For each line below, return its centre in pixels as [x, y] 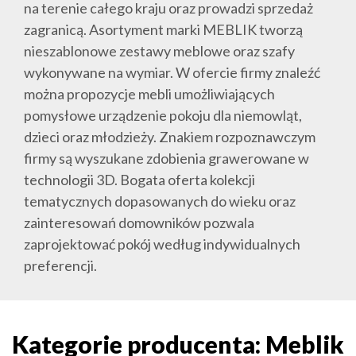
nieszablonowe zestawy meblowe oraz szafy [159, 51]
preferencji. [60, 266]
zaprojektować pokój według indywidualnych [162, 244]
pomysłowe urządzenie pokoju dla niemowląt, [163, 116]
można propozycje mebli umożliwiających [149, 94]
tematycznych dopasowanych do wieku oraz [160, 201]
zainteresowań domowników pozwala [139, 223]
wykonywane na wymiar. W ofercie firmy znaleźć [172, 73]
